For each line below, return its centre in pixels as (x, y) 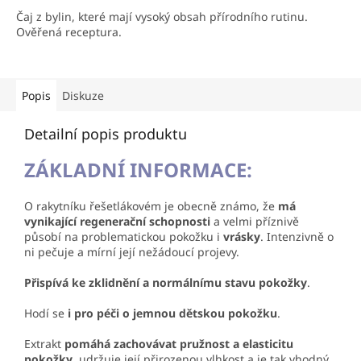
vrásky (242, 236)
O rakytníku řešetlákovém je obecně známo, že (151, 205)
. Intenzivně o (297, 236)
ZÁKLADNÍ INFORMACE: (138, 169)
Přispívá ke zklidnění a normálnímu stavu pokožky (166, 282)
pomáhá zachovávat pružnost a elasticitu (179, 343)
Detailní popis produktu (106, 133)
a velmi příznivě (255, 221)
